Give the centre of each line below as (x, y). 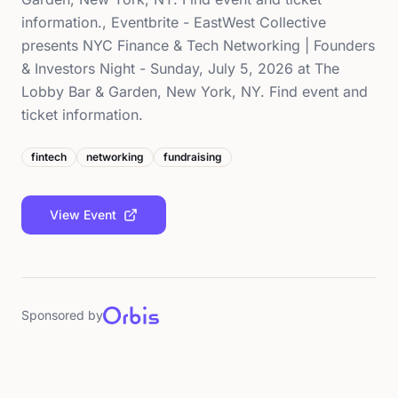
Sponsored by (62, 314)
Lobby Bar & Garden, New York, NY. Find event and (195, 91)
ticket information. (82, 114)
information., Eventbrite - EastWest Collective (174, 22)
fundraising (193, 156)
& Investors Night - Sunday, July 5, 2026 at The (180, 68)
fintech (49, 156)
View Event (83, 214)
